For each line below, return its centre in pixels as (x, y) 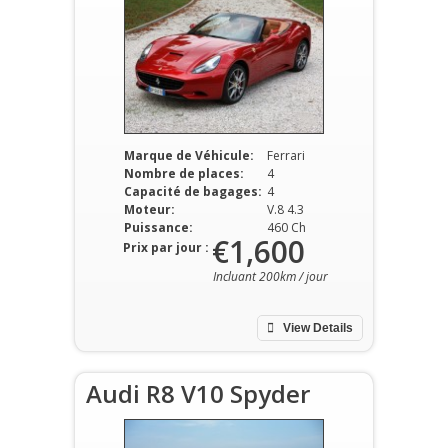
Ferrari (285, 155)
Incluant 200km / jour (270, 276)
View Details (316, 328)
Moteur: (149, 209)
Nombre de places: (183, 173)
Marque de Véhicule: (188, 155)
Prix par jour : (166, 247)
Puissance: (158, 227)
